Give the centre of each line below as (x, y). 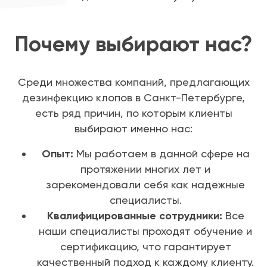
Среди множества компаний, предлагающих (133, 82)
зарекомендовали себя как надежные (145, 185)
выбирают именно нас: (133, 129)
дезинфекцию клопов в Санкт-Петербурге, (133, 98)
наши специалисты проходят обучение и (145, 231)
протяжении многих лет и (145, 169)
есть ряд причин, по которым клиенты (133, 113)
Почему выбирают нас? (133, 44)
